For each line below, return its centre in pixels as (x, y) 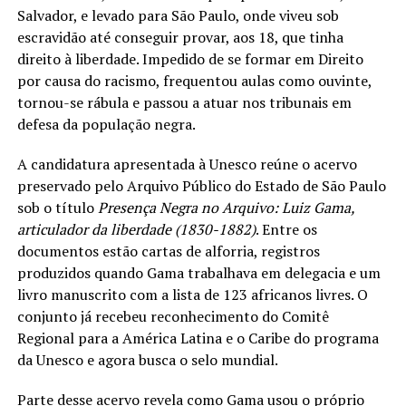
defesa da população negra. (106, 125)
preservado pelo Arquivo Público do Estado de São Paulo (201, 186)
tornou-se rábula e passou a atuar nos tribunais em (184, 103)
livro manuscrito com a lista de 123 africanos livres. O (192, 295)
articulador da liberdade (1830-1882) (136, 230)
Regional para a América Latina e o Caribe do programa (198, 338)
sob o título (57, 208)
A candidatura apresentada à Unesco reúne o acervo (187, 164)
